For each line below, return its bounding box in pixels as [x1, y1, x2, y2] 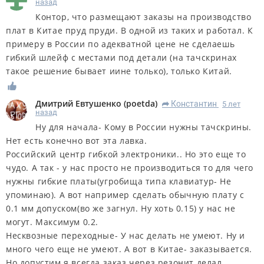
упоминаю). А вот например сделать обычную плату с [6, 189, 245, 200]
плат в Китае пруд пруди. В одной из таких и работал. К [6, 25, 253, 37]
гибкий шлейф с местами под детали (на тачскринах [6, 52, 237, 64]
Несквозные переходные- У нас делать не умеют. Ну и [6, 230, 246, 241]
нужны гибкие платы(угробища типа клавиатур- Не [6, 176, 232, 187]
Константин [171, 99, 217, 108]
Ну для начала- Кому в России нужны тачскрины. [35, 121, 252, 133]
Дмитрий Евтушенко [35, 98, 121, 109]
